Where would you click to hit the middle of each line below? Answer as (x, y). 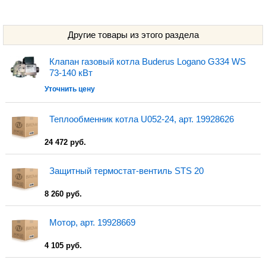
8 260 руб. (64, 194)
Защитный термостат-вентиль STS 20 (127, 171)
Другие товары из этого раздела (133, 35)
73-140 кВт (71, 73)
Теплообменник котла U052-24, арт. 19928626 (142, 119)
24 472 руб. (66, 142)
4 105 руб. (64, 246)
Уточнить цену (70, 89)
